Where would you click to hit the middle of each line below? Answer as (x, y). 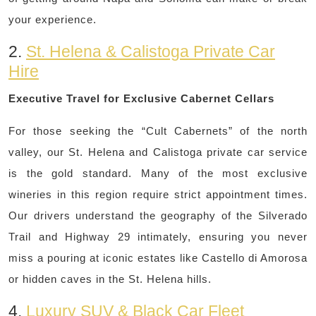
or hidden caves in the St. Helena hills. (110, 279)
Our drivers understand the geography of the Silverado (158, 216)
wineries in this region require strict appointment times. (158, 195)
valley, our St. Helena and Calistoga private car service (158, 152)
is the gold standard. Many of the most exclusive (158, 174)
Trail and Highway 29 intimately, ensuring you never (158, 237)
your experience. (53, 20)
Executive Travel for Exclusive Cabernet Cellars (141, 99)
